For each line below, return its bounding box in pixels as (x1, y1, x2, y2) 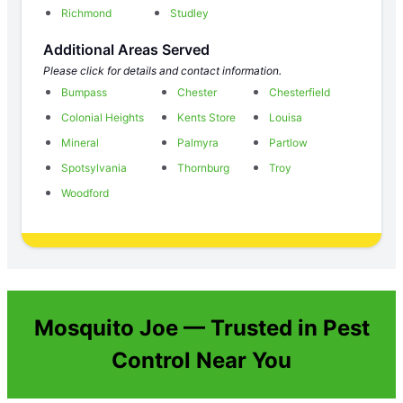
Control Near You (112, 346, 291, 373)
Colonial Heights (61, 110, 144, 124)
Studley (169, 5, 209, 20)
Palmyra (177, 135, 219, 149)
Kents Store (177, 110, 236, 124)
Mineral (61, 135, 99, 149)
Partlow (269, 135, 308, 149)
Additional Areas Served (43, 40, 210, 58)
